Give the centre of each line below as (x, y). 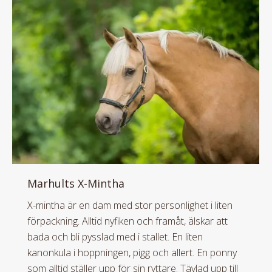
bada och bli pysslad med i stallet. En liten (115, 237)
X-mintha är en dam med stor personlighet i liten (130, 206)
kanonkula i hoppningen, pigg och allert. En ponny (132, 253)
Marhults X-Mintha (76, 184)
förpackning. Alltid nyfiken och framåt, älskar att (127, 221)
